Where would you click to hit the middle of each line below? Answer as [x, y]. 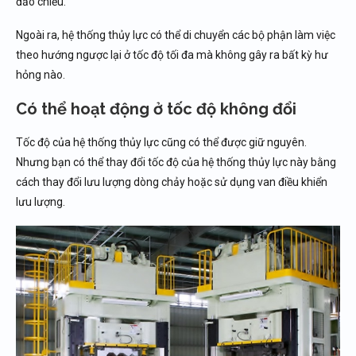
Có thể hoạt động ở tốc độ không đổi [156, 109]
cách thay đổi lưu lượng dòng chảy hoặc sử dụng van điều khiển [172, 182]
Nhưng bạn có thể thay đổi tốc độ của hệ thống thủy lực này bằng [176, 162]
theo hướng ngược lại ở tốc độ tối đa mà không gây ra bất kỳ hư [172, 55]
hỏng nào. [41, 75]
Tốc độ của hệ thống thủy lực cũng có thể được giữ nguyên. [161, 142]
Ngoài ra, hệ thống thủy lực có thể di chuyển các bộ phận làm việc [176, 35]
